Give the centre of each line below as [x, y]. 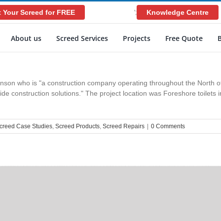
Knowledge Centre [177, 12]
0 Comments [168, 126]
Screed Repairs [124, 126]
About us [26, 38]
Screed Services [82, 38]
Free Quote [184, 38]
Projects [137, 38]
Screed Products [77, 126]
